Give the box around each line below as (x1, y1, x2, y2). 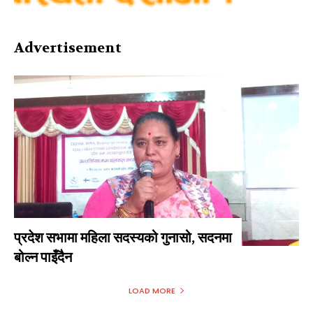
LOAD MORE (128, 285, 175, 297)
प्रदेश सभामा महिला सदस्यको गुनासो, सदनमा (14, 229, 232, 247)
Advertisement (14, 38, 122, 57)
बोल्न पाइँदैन (14, 249, 72, 267)
